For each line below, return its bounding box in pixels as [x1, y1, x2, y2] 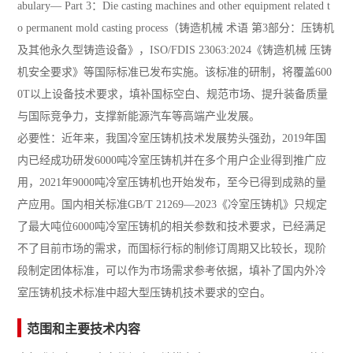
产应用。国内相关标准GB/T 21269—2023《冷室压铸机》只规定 [17, 199, 328, 211]
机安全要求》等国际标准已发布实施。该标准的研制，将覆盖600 [17, 66, 333, 79]
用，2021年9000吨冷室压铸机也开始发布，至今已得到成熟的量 [17, 176, 327, 189]
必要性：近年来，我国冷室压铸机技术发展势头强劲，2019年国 [17, 132, 327, 145]
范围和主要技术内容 [27, 322, 141, 336]
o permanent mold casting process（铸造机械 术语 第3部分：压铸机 [17, 22, 335, 35]
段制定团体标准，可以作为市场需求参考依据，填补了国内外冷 [17, 265, 327, 277]
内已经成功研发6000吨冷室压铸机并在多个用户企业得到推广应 [17, 154, 327, 167]
